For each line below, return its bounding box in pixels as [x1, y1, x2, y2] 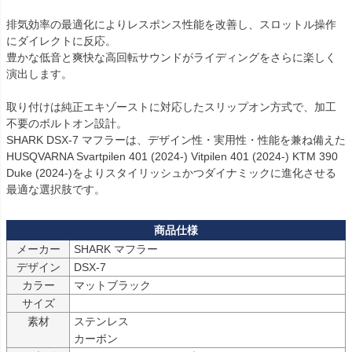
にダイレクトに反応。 [6, 35, 116, 48]
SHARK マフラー [74, 243, 158, 256]
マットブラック [74, 279, 151, 292]
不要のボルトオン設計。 [6, 117, 127, 130]
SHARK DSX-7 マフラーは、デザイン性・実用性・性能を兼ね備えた [6, 134, 346, 147]
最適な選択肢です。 [6, 183, 105, 196]
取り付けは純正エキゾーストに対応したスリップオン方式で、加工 [6, 101, 336, 114]
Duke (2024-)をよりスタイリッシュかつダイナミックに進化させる [6, 167, 336, 180]
